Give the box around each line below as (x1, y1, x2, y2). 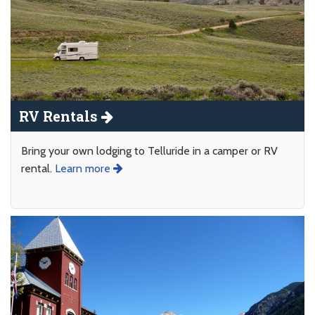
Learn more (55, 161, 113, 175)
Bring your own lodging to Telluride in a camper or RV (21, 143, 278, 157)
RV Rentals (19, 106, 101, 125)
